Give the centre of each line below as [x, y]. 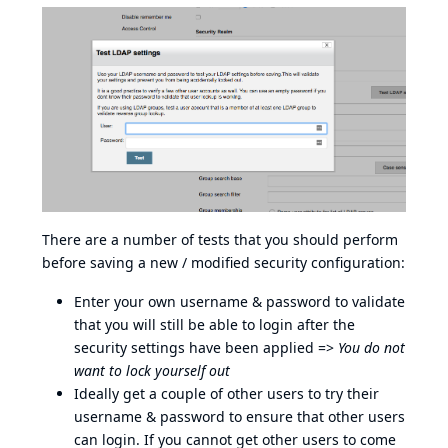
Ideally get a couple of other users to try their [226, 394]
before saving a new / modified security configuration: [223, 263]
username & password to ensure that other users [239, 417]
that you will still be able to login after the [214, 325]
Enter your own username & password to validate [239, 302]
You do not [371, 348]
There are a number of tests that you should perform [220, 240]
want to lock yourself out [152, 371]
